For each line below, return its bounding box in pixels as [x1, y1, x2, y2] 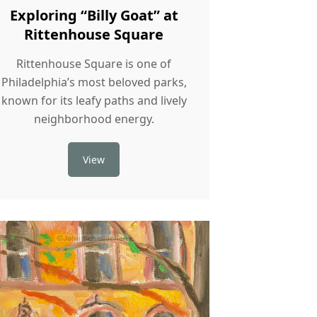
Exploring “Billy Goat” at [9, 5, 178, 25]
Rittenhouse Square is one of [16, 55, 172, 71]
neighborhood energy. [33, 110, 154, 127]
